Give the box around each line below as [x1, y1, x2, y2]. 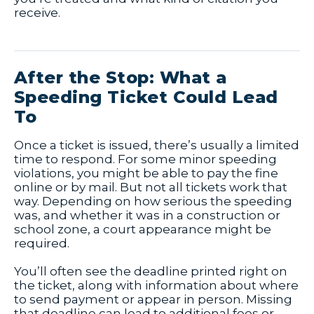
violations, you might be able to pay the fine [14, 166, 278, 181]
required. [14, 236, 69, 251]
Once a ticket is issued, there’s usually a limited [14, 138, 299, 153]
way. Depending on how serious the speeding [14, 194, 292, 209]
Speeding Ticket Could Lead [14, 87, 278, 108]
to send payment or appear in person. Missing [14, 292, 292, 307]
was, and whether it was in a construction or [14, 208, 280, 223]
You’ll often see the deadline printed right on [14, 264, 287, 279]
